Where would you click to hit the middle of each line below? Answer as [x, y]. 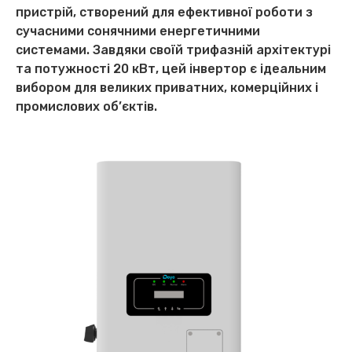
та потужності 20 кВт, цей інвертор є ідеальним [171, 68]
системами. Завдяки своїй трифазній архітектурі [173, 49]
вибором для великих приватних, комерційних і [167, 87]
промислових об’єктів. [86, 106]
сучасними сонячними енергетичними [138, 31]
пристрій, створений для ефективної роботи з [164, 12]
